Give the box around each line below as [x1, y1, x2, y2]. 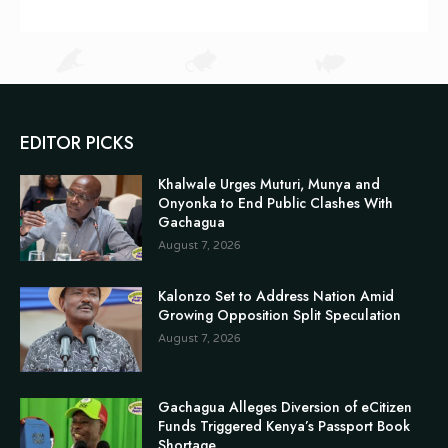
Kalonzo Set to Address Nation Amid [158, 285, 395, 306]
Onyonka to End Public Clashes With [158, 193, 394, 214]
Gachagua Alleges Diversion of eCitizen [158, 397, 413, 418]
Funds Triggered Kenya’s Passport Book [158, 416, 411, 437]
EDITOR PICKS [20, 130, 134, 157]
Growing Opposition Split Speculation [158, 304, 402, 325]
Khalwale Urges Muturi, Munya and [158, 174, 381, 195]
